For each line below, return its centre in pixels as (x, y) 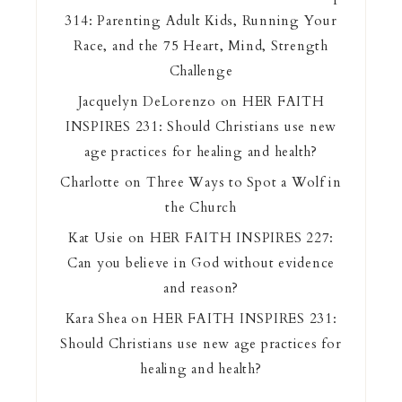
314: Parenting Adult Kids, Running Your (201, 20)
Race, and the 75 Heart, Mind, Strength (201, 45)
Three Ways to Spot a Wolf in (244, 182)
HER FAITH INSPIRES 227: (242, 237)
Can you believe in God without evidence (201, 262)
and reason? (201, 288)
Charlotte (90, 182)
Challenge (201, 70)
